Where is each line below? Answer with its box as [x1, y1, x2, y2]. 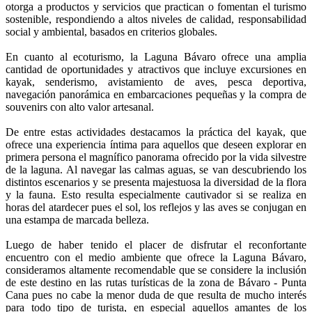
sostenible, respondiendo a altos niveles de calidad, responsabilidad [6, 13, 306, 25]
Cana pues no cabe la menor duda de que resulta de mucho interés [6, 288, 306, 301]
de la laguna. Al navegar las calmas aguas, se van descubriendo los [6, 163, 306, 175]
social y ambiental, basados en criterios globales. [6, 25, 217, 38]
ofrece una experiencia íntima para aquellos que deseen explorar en [6, 138, 306, 150]
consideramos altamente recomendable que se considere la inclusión [6, 263, 306, 276]
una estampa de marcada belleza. [6, 213, 149, 226]
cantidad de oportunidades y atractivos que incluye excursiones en [6, 63, 306, 75]
